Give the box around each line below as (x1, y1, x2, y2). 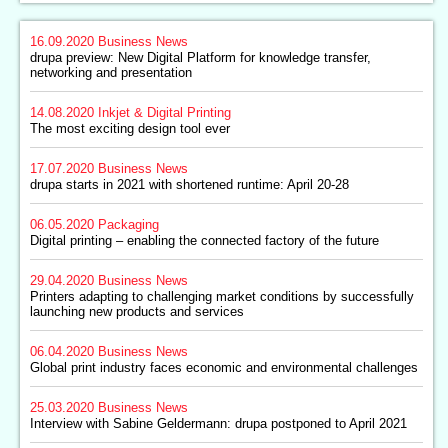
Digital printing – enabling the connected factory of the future (30, 233, 379, 248)
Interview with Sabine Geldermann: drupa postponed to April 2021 (30, 416, 407, 431)
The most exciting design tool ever (30, 121, 230, 136)
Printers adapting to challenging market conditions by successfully (30, 289, 414, 304)
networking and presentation (30, 65, 192, 80)
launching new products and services (30, 304, 244, 319)
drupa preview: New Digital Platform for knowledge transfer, (30, 50, 371, 65)
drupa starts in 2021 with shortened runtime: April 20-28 (30, 177, 349, 192)
